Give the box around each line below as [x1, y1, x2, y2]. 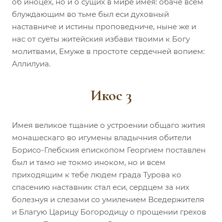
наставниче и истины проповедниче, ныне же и [12, 21, 196, 31]
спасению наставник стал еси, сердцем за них [12, 182, 189, 192]
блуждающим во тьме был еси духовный [12, 9, 169, 19]
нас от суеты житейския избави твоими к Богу [12, 34, 190, 44]
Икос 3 [90, 86, 132, 105]
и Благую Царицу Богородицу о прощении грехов [12, 207, 206, 217]
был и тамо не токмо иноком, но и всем [12, 157, 166, 167]
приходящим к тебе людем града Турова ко [12, 169, 181, 179]
